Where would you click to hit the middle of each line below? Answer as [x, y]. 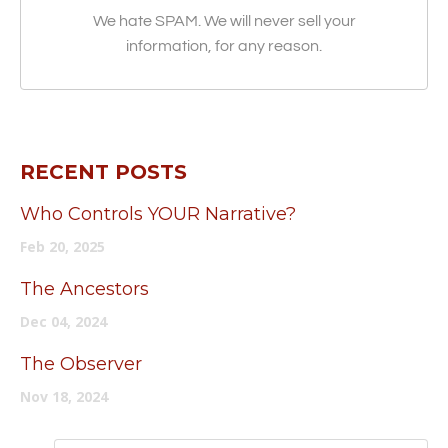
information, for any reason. [224, 46]
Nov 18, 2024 [64, 397]
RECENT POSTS [103, 172]
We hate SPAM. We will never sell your [224, 21]
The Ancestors [84, 289]
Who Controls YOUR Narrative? [158, 214]
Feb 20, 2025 [62, 247]
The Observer [81, 364]
